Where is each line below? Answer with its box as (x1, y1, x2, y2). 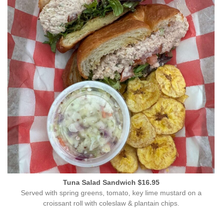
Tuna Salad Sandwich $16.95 (62, 179, 160, 187)
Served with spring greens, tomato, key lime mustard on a (20, 189, 202, 197)
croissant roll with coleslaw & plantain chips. (43, 199, 179, 207)
